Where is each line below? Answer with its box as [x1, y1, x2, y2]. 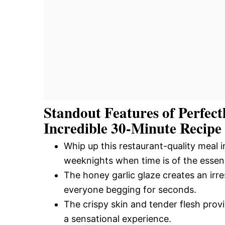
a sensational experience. [64, 213, 171, 224]
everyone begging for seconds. [64, 184, 196, 195]
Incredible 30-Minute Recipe [44, 117, 221, 139]
